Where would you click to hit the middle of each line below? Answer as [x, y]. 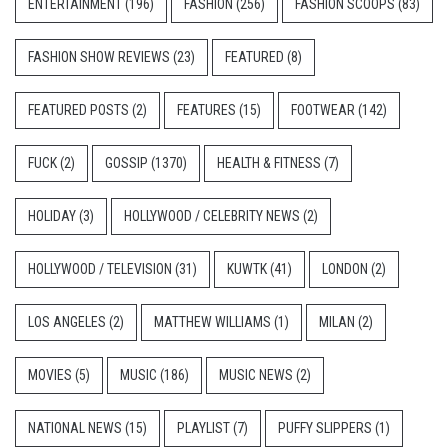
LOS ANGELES [67, 322]
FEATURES [206, 110]
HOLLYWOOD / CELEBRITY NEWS [212, 216]
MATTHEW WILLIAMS [212, 322]
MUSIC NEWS [256, 375]
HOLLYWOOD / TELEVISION [100, 269]
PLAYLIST [203, 428]
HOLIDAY [52, 216]
